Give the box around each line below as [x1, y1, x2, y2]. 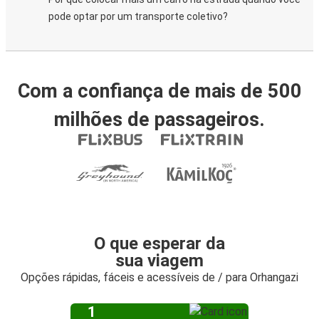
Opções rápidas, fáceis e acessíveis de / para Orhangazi [21, 271, 298, 284]
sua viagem [115, 251, 204, 271]
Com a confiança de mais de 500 [17, 80, 302, 103]
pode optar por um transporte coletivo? [48, 11, 228, 22]
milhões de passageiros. [54, 108, 265, 131]
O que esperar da [94, 234, 225, 253]
